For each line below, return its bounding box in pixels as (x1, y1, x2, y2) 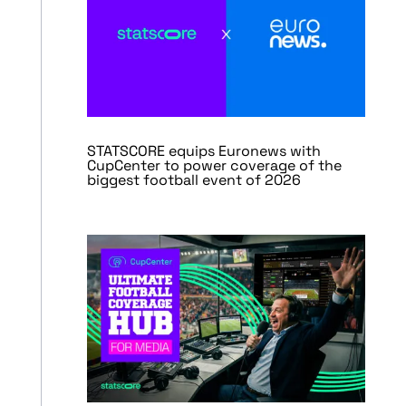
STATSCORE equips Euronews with (86, 141, 321, 161)
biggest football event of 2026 (86, 170, 301, 190)
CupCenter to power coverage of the (86, 156, 342, 176)
